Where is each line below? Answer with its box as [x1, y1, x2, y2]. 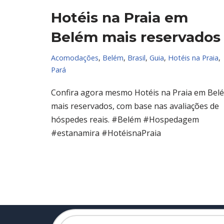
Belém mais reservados [51, 28, 220, 46]
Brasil [127, 53, 145, 63]
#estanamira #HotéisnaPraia [51, 127, 161, 139]
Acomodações [51, 53, 98, 63]
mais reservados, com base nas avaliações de [51, 100, 219, 112]
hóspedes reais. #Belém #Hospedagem [51, 114, 199, 125]
